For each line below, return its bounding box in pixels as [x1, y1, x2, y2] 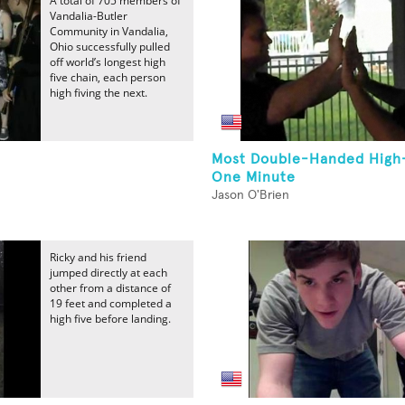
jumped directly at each [50, 265, 167, 280]
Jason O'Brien [212, 189, 289, 202]
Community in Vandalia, [50, 24, 168, 39]
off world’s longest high [50, 54, 165, 70]
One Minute [212, 170, 296, 184]
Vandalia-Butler [50, 8, 127, 24]
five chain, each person [50, 70, 165, 85]
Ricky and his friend [50, 250, 146, 265]
